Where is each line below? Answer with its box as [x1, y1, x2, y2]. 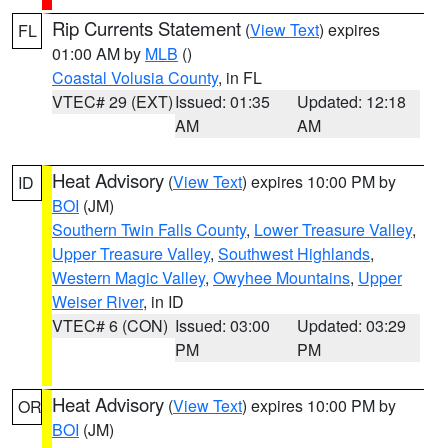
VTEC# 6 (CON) [52, 314, 168, 337]
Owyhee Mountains [213, 266, 350, 289]
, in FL [218, 66, 262, 89]
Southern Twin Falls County [52, 218, 246, 241]
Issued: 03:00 [174, 314, 270, 337]
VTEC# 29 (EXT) [52, 90, 173, 113]
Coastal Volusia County [52, 66, 218, 89]
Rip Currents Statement [52, 15, 241, 41]
